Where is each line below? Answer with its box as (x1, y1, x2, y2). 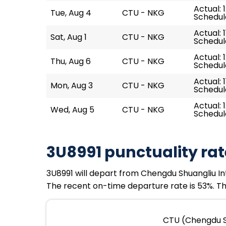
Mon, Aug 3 (50, 80, 93, 91)
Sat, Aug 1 (50, 31, 87, 43)
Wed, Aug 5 (50, 104, 94, 116)
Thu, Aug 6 (50, 55, 91, 67)
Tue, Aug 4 (50, 7, 91, 19)
